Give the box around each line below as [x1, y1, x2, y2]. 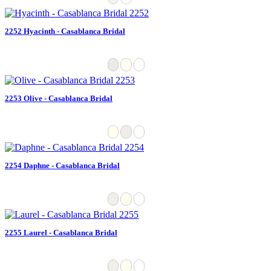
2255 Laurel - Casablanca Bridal [5, 227, 117, 237]
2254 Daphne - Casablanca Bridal [5, 160, 120, 170]
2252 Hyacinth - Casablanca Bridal [5, 26, 125, 36]
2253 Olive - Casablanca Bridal [5, 93, 113, 103]
